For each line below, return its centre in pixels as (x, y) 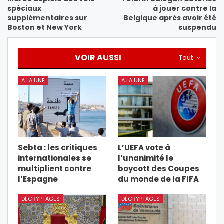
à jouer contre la (185, 8)
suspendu (197, 27)
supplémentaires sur (47, 18)
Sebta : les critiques (58, 148)
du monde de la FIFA (158, 179)
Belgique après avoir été (170, 18)
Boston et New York (45, 27)
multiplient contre (55, 169)
